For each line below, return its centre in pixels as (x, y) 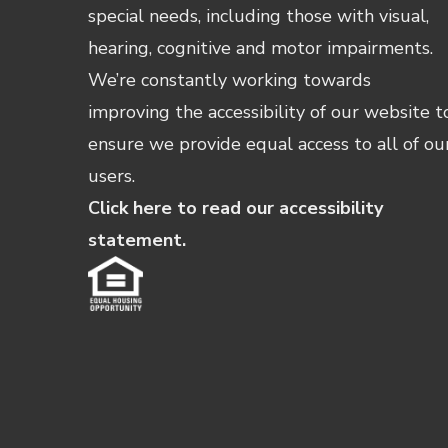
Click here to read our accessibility (236, 207)
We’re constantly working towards (230, 79)
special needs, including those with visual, (259, 15)
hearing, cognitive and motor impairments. (261, 47)
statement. (137, 239)
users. (112, 175)
